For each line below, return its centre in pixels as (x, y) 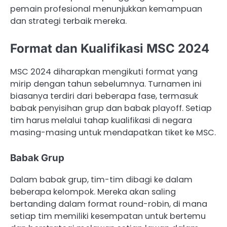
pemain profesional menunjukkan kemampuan (106, 9)
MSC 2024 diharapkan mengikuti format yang (104, 72)
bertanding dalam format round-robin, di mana (109, 204)
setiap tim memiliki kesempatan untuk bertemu (108, 216)
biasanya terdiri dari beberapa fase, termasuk (104, 96)
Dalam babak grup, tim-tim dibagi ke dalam (101, 179)
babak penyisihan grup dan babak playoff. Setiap (111, 108)
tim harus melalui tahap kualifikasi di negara (101, 121)
